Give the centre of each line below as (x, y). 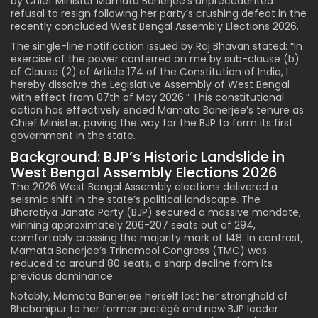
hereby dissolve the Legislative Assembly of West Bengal (150, 84)
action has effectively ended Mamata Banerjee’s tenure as (157, 110)
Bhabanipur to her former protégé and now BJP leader (144, 308)
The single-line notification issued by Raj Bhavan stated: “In (157, 46)
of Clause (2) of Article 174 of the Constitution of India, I (149, 71)
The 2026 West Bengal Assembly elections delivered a (144, 186)
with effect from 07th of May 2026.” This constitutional (147, 97)
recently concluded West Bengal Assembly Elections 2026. (155, 26)
